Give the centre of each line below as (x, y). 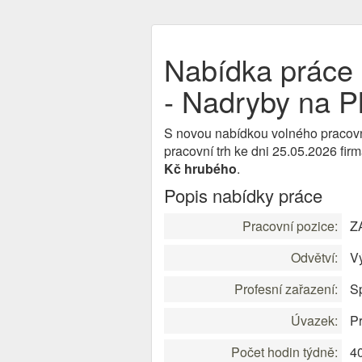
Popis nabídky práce (243, 195)
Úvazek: (314, 320)
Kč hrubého (200, 168)
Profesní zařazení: (286, 289)
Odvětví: (314, 257)
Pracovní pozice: (290, 226)
